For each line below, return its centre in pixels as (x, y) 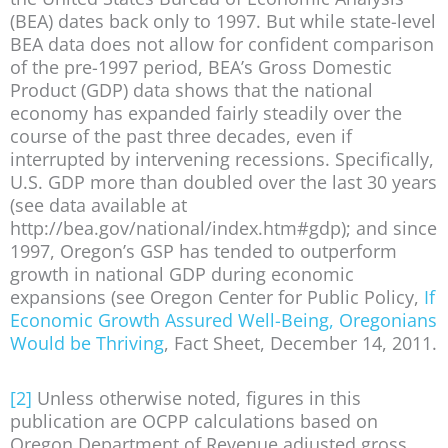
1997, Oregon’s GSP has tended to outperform (203, 251)
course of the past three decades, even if (181, 136)
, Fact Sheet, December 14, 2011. (300, 343)
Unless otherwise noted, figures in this (196, 397)
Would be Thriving (87, 343)
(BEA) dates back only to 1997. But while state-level (223, 21)
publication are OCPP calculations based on (194, 420)
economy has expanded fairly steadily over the (206, 113)
